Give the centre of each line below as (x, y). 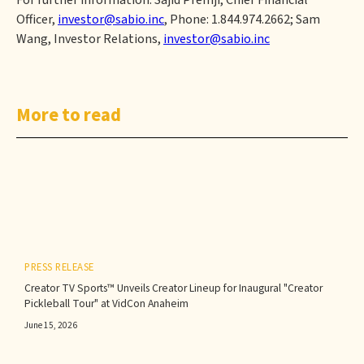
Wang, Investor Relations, (90, 39)
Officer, (37, 19)
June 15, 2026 (51, 325)
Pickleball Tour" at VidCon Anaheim (106, 303)
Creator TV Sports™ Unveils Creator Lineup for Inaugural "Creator (173, 288)
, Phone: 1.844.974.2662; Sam (242, 19)
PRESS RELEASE (59, 267)
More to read (69, 115)
